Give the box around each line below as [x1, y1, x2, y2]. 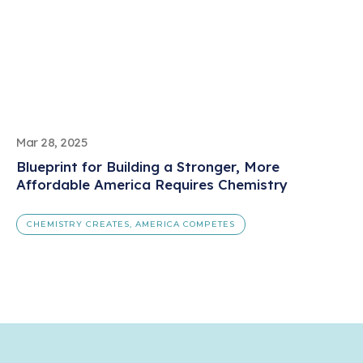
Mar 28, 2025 [16, 135, 88, 151]
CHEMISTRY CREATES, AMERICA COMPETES [27, 218, 235, 229]
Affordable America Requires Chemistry [16, 176, 288, 194]
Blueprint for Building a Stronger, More [16, 158, 280, 176]
